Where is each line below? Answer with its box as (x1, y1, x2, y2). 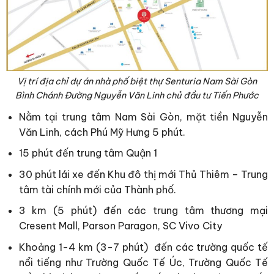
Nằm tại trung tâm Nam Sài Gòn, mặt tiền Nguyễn (18, 110, 268, 123)
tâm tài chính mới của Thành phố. (18, 183, 176, 196)
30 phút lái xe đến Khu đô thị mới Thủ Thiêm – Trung (18, 168, 268, 180)
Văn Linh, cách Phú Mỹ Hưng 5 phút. (18, 125, 185, 138)
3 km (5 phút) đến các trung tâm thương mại (18, 204, 268, 217)
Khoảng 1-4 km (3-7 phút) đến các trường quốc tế (18, 240, 268, 253)
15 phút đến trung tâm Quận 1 (18, 147, 157, 160)
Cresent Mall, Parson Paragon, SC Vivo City (18, 220, 222, 232)
